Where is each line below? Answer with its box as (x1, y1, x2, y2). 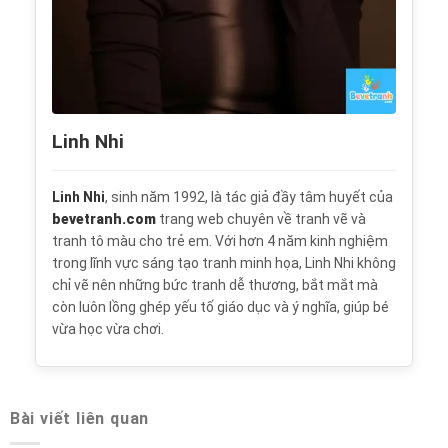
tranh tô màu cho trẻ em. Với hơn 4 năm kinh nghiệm (51, 232, 388, 249)
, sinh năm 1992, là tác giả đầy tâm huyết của (104, 188, 393, 205)
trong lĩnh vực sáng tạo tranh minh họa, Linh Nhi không (51, 254, 396, 271)
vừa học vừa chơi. (51, 320, 164, 337)
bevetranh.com (51, 210, 156, 227)
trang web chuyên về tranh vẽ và (155, 210, 366, 227)
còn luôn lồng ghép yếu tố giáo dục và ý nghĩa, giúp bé (51, 298, 389, 315)
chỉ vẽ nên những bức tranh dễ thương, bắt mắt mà (51, 276, 378, 293)
